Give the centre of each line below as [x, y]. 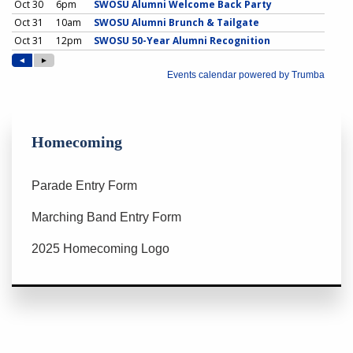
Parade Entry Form [84, 185]
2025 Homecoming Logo [100, 248]
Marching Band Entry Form [106, 217]
